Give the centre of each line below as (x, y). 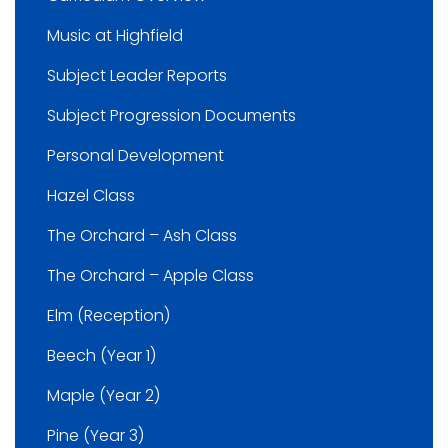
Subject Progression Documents (171, 116)
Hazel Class (91, 196)
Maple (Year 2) (103, 396)
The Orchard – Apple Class (150, 276)
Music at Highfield (115, 36)
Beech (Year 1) (101, 356)
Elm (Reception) (108, 316)
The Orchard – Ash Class (142, 236)
